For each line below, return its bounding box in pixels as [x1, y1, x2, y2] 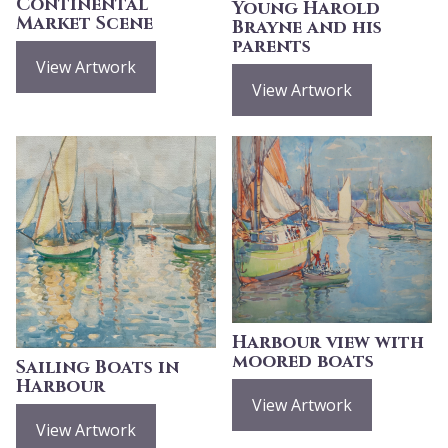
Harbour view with [232, 329, 424, 355]
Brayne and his [232, 14, 382, 40]
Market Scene [16, 10, 153, 36]
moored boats [232, 348, 374, 374]
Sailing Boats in [16, 354, 179, 380]
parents [232, 33, 311, 59]
